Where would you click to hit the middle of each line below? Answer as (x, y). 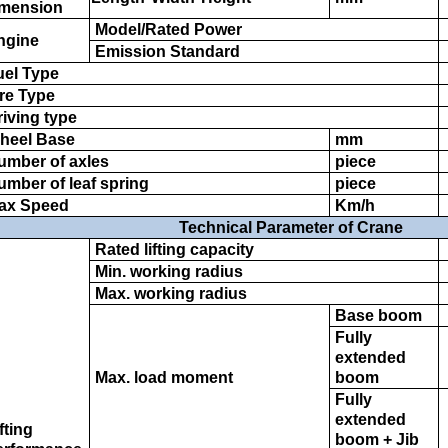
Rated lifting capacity (172, 250)
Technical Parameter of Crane (291, 228)
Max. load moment (162, 378)
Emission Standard (165, 52)
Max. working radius (169, 294)
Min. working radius (167, 272)
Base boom (376, 316)
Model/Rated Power (166, 30)
